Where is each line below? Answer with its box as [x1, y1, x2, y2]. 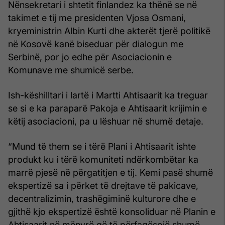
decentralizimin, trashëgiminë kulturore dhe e [8, 193, 196, 204]
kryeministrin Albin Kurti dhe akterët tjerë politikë [8, 25, 210, 36]
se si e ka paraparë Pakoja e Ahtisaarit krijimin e [8, 102, 207, 114]
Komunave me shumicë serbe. [8, 64, 134, 75]
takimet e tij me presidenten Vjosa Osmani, [8, 12, 186, 23]
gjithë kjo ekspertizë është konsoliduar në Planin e [8, 206, 215, 217]
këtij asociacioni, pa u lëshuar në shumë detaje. [8, 116, 203, 127]
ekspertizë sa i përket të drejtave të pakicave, [8, 180, 198, 191]
